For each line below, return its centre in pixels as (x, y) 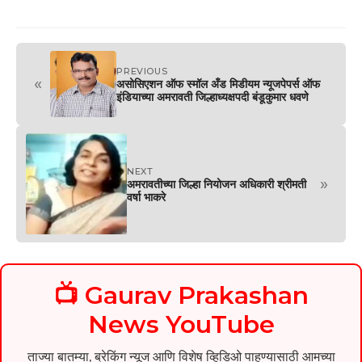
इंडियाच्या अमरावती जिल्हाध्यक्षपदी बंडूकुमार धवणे (213, 97)
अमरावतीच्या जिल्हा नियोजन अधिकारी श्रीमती (217, 185)
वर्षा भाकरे (147, 198)
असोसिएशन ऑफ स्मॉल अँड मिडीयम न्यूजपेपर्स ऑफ (219, 84)
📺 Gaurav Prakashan (181, 295)
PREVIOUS (142, 72)
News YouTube (181, 324)
